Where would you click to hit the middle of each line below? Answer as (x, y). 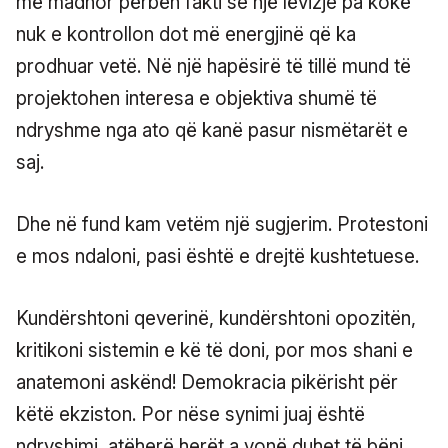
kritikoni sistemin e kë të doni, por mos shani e (214, 350)
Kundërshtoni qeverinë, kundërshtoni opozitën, (216, 318)
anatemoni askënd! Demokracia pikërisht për (207, 382)
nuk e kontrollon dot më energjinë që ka (186, 34)
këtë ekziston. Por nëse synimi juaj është (190, 414)
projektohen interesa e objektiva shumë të (196, 98)
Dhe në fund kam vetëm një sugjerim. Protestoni (222, 224)
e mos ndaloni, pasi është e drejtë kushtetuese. (217, 256)
